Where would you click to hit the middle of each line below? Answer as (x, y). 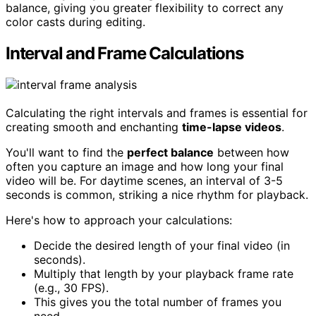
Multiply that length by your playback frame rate (164, 273)
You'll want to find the (66, 152)
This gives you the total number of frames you (158, 302)
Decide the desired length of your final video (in (162, 245)
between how (251, 152)
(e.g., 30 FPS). (71, 287)
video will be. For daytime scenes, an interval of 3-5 (144, 180)
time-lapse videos (232, 127)
